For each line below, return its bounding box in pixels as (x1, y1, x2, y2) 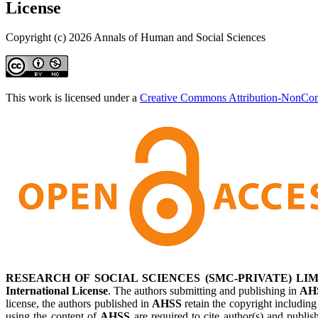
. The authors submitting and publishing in (108, 285, 300, 297)
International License (6, 285, 108, 297)
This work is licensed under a (6, 92, 140, 104)
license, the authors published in (6, 297, 152, 310)
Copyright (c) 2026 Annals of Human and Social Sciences (6, 31, 265, 44)
